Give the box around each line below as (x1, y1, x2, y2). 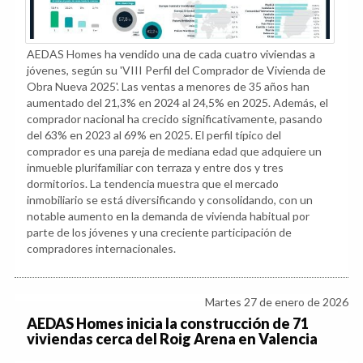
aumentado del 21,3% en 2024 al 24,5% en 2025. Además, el (27, 95, 328, 109)
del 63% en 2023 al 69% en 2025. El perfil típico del (27, 127, 281, 142)
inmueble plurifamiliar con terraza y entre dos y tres (27, 160, 284, 174)
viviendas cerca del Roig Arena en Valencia (27, 329, 318, 348)
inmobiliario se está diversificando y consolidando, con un (27, 192, 313, 207)
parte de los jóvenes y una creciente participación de (27, 224, 292, 239)
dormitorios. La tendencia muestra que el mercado (27, 176, 279, 190)
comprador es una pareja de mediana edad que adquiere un (27, 143, 322, 158)
